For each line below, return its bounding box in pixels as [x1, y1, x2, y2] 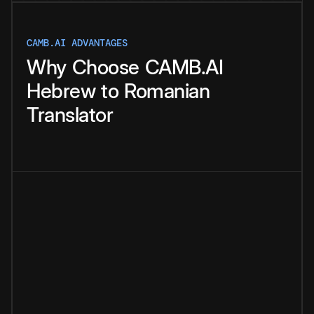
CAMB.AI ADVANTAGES [27, 36, 128, 50]
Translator [27, 102, 113, 128]
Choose [71, 55, 139, 80]
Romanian [124, 78, 210, 104]
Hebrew [27, 78, 95, 104]
